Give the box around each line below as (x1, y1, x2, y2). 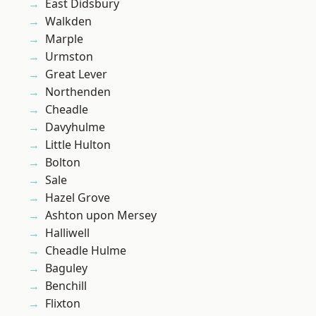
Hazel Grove (45, 190, 110, 206)
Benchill (45, 278, 87, 294)
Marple (45, 31, 83, 47)
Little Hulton (45, 137, 111, 153)
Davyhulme (45, 119, 105, 135)
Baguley (45, 260, 87, 276)
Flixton (45, 296, 80, 312)
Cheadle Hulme (45, 243, 126, 259)
